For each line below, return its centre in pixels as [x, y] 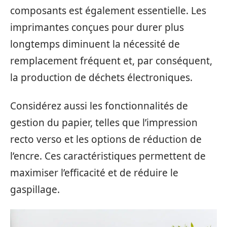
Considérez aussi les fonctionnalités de [99, 106]
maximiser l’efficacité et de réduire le [94, 173]
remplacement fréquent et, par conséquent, [111, 61]
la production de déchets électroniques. [101, 78]
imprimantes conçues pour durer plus [97, 27]
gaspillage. [35, 189]
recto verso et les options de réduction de [106, 139]
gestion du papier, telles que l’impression [104, 122]
